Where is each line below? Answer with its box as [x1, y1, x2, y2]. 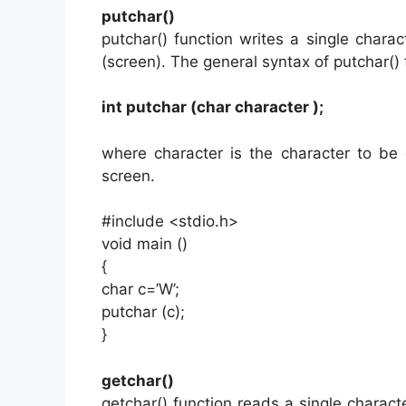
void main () [101, 235, 188, 254]
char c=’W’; [101, 280, 179, 299]
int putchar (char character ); [101, 98, 324, 117]
